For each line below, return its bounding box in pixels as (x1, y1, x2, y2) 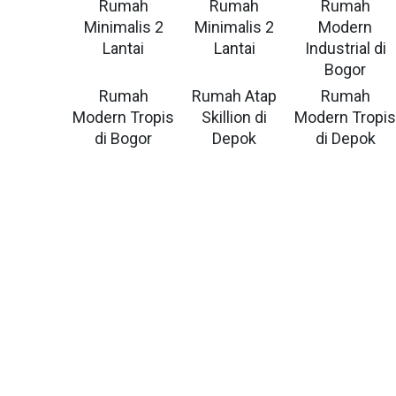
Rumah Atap (192, 87, 278, 105)
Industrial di (304, 39, 386, 57)
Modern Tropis (72, 108, 175, 126)
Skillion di (202, 108, 268, 126)
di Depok (315, 129, 376, 148)
